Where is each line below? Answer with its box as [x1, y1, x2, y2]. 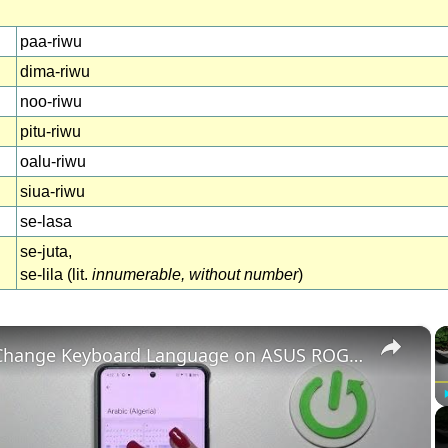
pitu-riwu [20, 123, 81, 140]
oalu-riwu [20, 153, 86, 170]
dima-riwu [20, 63, 90, 80]
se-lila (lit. [20, 266, 92, 283]
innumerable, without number [92, 266, 298, 283]
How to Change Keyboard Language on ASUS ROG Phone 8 [349, 343, 363, 367]
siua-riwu [20, 183, 85, 200]
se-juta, [20, 243, 72, 260]
